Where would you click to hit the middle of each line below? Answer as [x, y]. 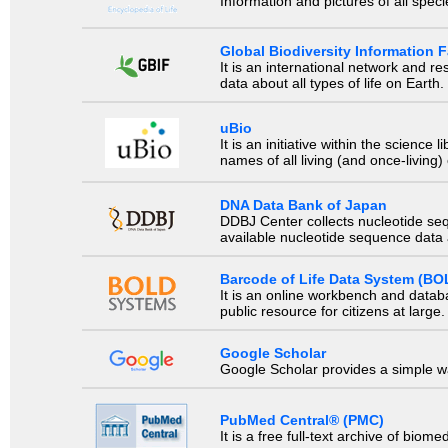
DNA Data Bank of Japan [303, 204]
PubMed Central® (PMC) [301, 420]
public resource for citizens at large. [332, 310]
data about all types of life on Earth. [331, 83]
